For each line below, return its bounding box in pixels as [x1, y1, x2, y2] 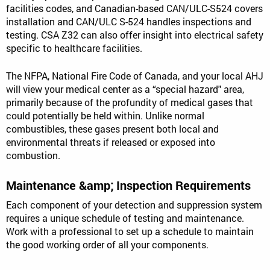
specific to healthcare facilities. [6, 41, 142, 54]
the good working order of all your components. [6, 237, 209, 251]
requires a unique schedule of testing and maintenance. [6, 211, 244, 224]
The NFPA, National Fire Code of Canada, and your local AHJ [6, 69, 263, 82]
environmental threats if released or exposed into [6, 135, 215, 148]
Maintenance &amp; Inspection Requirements [6, 177, 251, 193]
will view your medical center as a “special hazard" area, [6, 82, 244, 95]
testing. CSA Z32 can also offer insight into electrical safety [6, 28, 263, 41]
